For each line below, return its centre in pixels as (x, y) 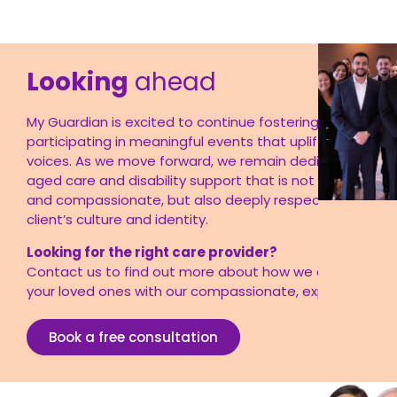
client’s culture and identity (116, 220)
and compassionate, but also (126, 200)
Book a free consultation (133, 337)
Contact (57, 271)
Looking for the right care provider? (152, 252)
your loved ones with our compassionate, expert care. (204, 291)
